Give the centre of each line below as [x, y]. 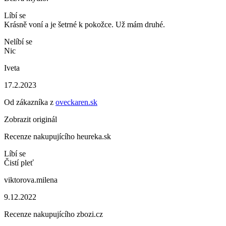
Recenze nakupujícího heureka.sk [58, 136]
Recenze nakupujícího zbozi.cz [53, 214]
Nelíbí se [18, 42]
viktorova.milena [31, 180]
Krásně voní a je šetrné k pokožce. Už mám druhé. [84, 24]
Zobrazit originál [31, 119]
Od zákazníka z [30, 102]
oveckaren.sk [76, 102]
